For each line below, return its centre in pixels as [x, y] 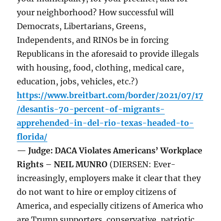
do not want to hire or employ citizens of [97, 192]
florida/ [32, 137]
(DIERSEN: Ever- [143, 165]
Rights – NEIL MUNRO [63, 165]
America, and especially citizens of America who [110, 206]
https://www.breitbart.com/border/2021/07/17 [110, 95]
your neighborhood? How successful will [95, 13]
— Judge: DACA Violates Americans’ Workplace [110, 151]
